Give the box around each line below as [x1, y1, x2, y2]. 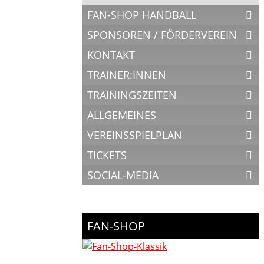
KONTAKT [87, 48, 135, 62]
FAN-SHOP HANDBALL [87, 8, 196, 22]
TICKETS [87, 148, 127, 162]
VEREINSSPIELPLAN [87, 128, 182, 142]
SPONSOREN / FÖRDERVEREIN [87, 28, 237, 42]
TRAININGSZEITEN [87, 88, 177, 102]
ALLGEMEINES [87, 108, 156, 122]
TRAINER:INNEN [87, 68, 166, 82]
